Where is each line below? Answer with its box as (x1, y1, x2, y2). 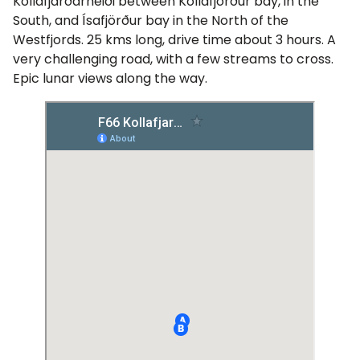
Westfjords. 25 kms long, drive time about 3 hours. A (13, 31, 336, 50)
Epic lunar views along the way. (13, 69, 207, 88)
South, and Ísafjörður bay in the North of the (13, 11, 288, 31)
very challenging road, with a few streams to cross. (13, 50, 333, 69)
